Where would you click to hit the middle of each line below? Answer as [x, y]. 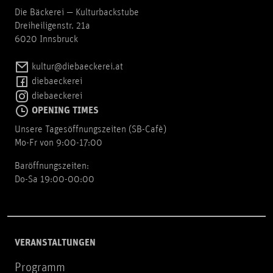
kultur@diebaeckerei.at [76, 67]
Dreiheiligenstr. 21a [52, 27]
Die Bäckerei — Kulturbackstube [77, 13]
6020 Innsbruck [46, 40]
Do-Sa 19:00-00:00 [55, 180]
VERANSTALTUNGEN [55, 243]
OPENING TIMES [64, 111]
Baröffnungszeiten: [52, 167]
